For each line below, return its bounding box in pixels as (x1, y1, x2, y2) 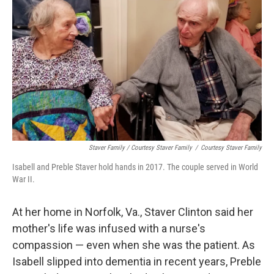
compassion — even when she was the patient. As (12, 239, 255, 251)
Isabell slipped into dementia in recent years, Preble (12, 255, 261, 268)
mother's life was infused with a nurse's (12, 222, 206, 235)
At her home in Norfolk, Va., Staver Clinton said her (12, 206, 253, 218)
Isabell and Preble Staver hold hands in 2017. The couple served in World (12, 162, 258, 172)
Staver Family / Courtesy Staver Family (89, 144, 192, 152)
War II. (12, 174, 35, 184)
